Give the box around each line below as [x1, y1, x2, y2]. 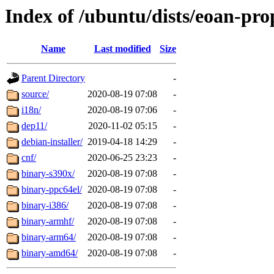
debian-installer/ [21, 136, 83, 147]
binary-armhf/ [21, 216, 74, 227]
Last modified [94, 43, 151, 54]
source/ [21, 89, 49, 100]
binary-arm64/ [21, 232, 76, 243]
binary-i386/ [21, 200, 68, 211]
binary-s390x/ [21, 168, 75, 179]
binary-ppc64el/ [21, 184, 82, 195]
